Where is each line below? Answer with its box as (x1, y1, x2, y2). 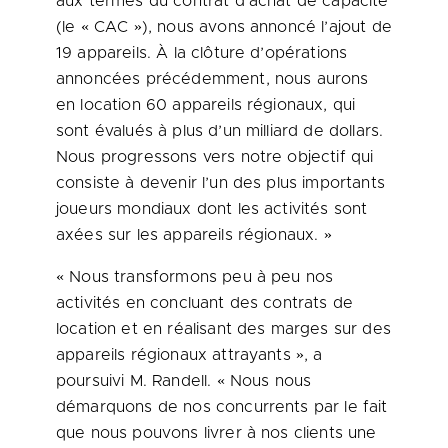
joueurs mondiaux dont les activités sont (56, 201, 368, 217)
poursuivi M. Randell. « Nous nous (56, 373, 312, 389)
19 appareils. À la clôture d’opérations (56, 45, 348, 61)
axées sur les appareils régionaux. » (56, 227, 332, 243)
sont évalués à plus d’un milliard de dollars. (56, 123, 384, 139)
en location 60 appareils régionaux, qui (56, 97, 356, 113)
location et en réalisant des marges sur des (56, 321, 391, 337)
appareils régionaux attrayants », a (56, 347, 323, 363)
